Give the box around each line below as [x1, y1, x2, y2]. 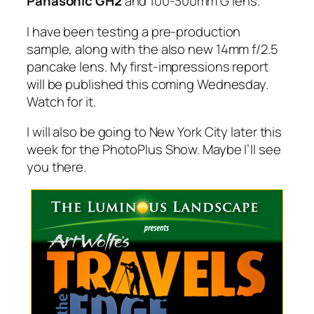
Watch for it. [27, 92, 96, 111]
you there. [27, 158, 87, 177]
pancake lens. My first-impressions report [27, 57, 268, 76]
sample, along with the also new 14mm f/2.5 [27, 39, 278, 58]
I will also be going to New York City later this [27, 123, 282, 142]
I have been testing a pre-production [27, 22, 241, 41]
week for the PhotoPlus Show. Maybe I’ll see [27, 140, 281, 159]
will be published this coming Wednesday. [27, 74, 268, 93]
